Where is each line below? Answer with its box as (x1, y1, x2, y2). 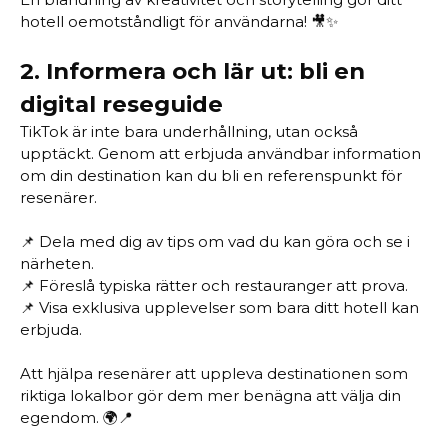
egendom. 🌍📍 (20, 408, 133, 427)
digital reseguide (20, 90, 223, 118)
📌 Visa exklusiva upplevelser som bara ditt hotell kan (20, 298, 419, 317)
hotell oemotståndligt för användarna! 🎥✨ (20, 12, 338, 31)
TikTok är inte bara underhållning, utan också (20, 122, 358, 141)
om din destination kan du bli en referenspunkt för (20, 166, 402, 185)
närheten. (20, 254, 94, 273)
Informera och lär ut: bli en (46, 57, 365, 85)
